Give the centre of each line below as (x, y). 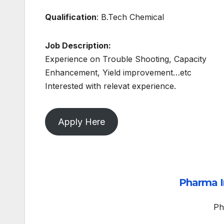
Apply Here (81, 122)
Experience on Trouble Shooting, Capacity (126, 59)
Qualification (71, 17)
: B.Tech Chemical (130, 17)
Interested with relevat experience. (110, 86)
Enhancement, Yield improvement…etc (118, 73)
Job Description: (78, 46)
